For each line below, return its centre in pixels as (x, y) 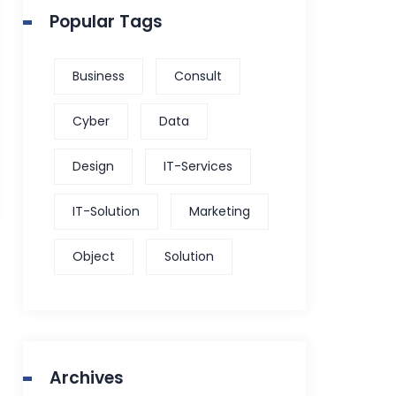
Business (99, 76)
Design (94, 166)
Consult (198, 76)
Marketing (220, 211)
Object (94, 256)
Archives (87, 377)
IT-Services (198, 166)
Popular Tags (107, 21)
